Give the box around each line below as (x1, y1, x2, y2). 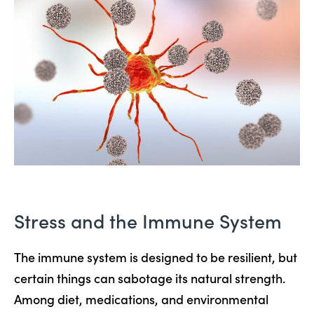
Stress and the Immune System (14, 206, 282, 233)
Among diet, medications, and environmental (14, 289, 268, 308)
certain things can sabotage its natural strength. (14, 268, 285, 287)
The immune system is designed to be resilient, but (14, 247, 297, 266)
